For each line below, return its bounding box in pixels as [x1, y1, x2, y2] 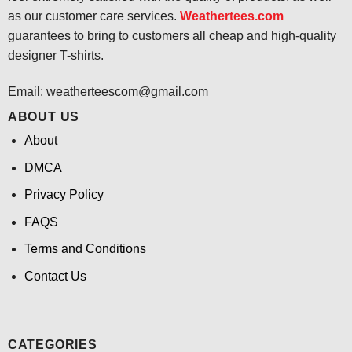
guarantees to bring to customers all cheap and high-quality [7, 28, 336, 42]
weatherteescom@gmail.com [46, 84, 208, 98]
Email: [7, 84, 46, 98]
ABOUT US [7, 109, 80, 123]
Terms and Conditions [24, 242, 146, 256]
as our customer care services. [7, 9, 180, 23]
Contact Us [24, 269, 86, 283]
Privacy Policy [24, 188, 104, 202]
